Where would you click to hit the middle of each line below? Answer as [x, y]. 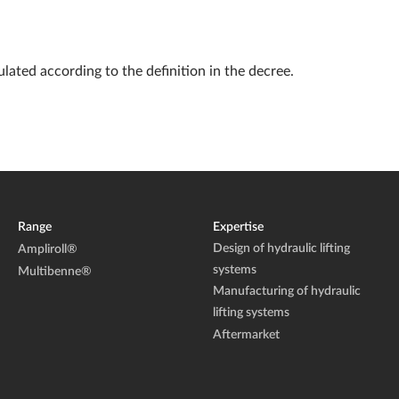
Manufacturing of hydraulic [287, 292]
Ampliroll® [48, 250]
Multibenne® [55, 272]
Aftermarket [246, 335]
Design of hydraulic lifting [281, 249]
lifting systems [251, 313]
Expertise [238, 228]
